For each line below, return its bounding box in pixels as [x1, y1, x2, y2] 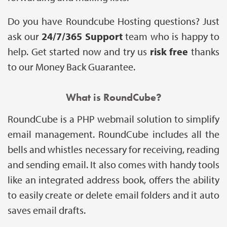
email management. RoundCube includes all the [8, 127, 219, 140]
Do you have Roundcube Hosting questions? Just [8, 14, 219, 27]
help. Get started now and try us [8, 45, 150, 58]
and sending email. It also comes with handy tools [8, 158, 219, 171]
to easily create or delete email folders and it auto [8, 188, 219, 201]
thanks [188, 45, 220, 58]
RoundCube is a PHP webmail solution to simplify [8, 112, 219, 125]
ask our [8, 29, 42, 43]
